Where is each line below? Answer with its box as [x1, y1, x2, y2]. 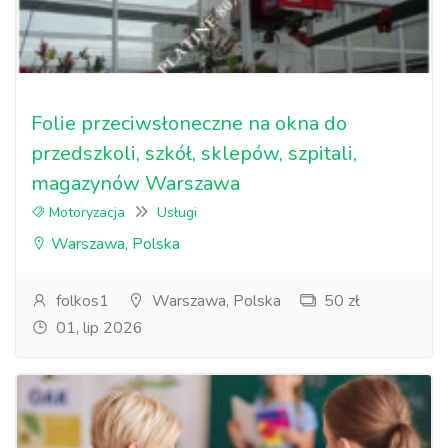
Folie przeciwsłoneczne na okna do [31, 110, 347, 137]
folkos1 [52, 290, 109, 312]
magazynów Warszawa [31, 170, 240, 197]
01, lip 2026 [52, 317, 143, 339]
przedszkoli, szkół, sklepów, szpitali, [31, 140, 357, 167]
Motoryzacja [45, 203, 125, 222]
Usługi [157, 203, 197, 222]
